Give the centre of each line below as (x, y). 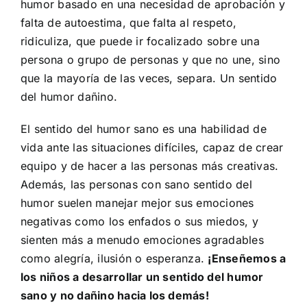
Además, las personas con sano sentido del (136, 184)
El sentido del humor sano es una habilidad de (144, 129)
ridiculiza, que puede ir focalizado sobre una (140, 41)
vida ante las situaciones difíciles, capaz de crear (152, 147)
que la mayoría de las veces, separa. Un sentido (149, 78)
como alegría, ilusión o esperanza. (114, 258)
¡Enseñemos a (247, 258)
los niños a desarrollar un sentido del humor (142, 277)
